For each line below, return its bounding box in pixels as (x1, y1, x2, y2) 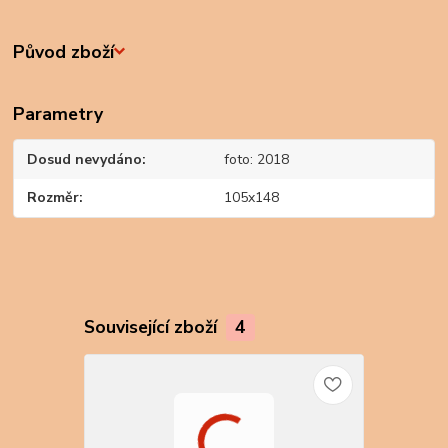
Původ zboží (13, 39, 115, 64)
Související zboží (83, 315, 222, 340)
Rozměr (27, 188, 80, 208)
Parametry (13, 102, 104, 127)
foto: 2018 (223, 149, 289, 169)
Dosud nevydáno (27, 149, 143, 169)
